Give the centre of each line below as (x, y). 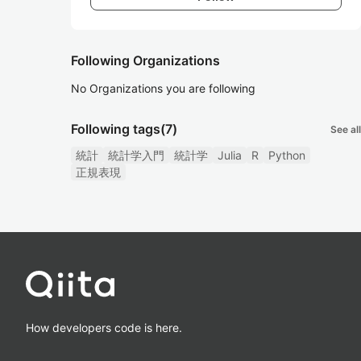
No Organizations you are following (163, 88)
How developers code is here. (104, 327)
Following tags (116, 129)
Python (287, 155)
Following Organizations (145, 60)
